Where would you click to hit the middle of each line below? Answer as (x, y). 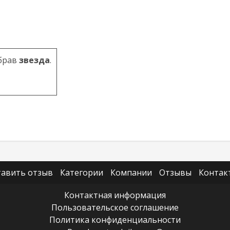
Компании (131, 173)
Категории (81, 173)
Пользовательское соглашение (115, 208)
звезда (33, 60)
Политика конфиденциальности (115, 220)
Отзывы (175, 173)
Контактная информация (115, 195)
